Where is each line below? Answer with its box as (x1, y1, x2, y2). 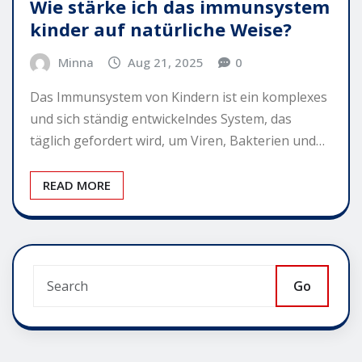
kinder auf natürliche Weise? (30, 16, 292, 41)
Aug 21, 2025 (128, 53, 204, 70)
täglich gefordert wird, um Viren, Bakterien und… (30, 132, 325, 150)
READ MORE (43, 177, 111, 194)
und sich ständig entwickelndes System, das (30, 110, 292, 128)
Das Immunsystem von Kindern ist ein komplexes (30, 88, 327, 107)
